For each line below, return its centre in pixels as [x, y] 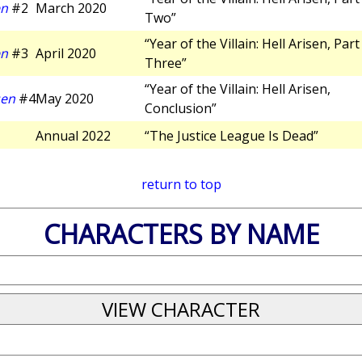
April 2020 [66, 54]
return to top [181, 185]
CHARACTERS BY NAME [181, 234]
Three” [166, 63]
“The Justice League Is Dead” [232, 136]
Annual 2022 [73, 136]
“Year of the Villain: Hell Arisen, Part [252, 44]
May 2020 [65, 99]
